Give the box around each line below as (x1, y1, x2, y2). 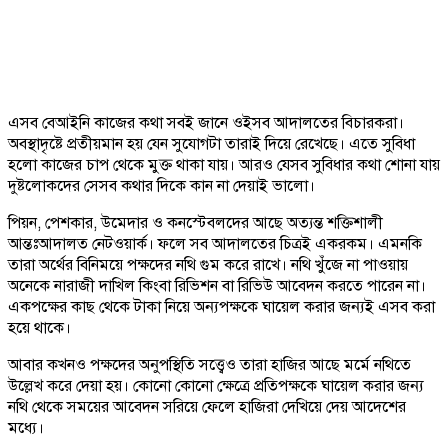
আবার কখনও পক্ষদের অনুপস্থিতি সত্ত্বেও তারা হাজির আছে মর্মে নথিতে (8, 354, 411, 375)
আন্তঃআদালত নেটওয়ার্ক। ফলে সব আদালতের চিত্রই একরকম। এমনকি (8, 233, 422, 254)
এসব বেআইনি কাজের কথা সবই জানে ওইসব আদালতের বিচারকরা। (8, 112, 404, 133)
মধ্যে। (8, 417, 44, 438)
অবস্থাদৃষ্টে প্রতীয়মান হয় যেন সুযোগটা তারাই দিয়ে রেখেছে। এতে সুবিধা (8, 133, 415, 154)
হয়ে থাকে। (8, 317, 71, 338)
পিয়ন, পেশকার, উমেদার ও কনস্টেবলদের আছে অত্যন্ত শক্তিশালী (8, 212, 383, 233)
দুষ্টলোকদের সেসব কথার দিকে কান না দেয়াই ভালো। (8, 175, 315, 196)
